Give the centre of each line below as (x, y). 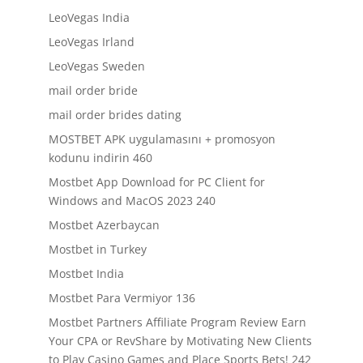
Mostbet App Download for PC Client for (156, 182)
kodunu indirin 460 (100, 158)
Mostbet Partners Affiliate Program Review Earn (177, 322)
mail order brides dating (115, 115)
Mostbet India (86, 273)
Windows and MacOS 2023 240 (132, 201)
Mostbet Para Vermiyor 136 (122, 298)
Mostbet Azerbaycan (104, 225)
